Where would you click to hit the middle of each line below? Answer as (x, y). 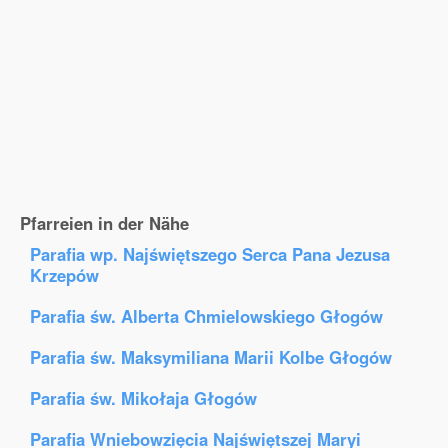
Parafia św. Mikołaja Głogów (143, 398)
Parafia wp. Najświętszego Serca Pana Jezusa (210, 254)
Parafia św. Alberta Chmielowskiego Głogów (206, 316)
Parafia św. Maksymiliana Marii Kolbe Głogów (211, 357)
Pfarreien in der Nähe (104, 223)
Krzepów (64, 275)
